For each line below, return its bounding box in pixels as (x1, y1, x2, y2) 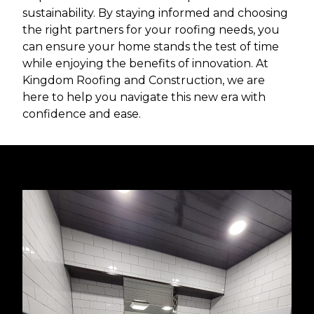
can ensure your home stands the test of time (22, 39, 279, 53)
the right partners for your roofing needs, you (22, 22, 280, 36)
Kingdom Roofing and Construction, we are (22, 73, 265, 87)
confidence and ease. (22, 107, 141, 121)
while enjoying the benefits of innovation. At (22, 56, 268, 70)
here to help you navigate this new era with (22, 90, 266, 104)
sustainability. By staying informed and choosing (22, 6, 288, 20)
